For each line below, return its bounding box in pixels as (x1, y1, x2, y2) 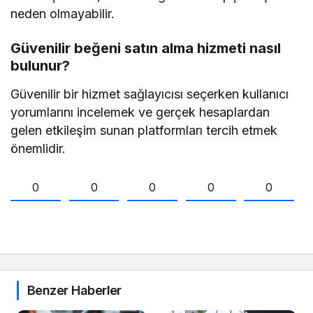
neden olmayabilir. (10, 6, 115, 21)
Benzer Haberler (27, 283, 122, 298)
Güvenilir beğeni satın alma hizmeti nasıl (10, 39, 281, 57)
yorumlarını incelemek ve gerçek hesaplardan (10, 104, 270, 119)
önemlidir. (10, 140, 66, 156)
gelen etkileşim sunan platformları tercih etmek (10, 122, 278, 138)
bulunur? (10, 57, 70, 74)
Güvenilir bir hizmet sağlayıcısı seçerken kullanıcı (10, 86, 289, 101)
